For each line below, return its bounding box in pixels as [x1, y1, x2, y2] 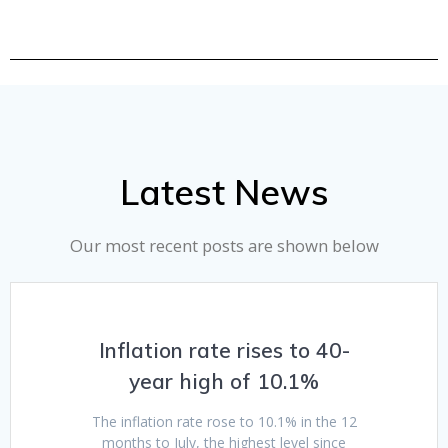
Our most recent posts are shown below [69, 234, 379, 258]
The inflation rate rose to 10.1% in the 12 [91, 412, 357, 432]
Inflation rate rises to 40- [98, 337, 350, 364]
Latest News [119, 170, 329, 215]
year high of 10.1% [129, 368, 319, 395]
